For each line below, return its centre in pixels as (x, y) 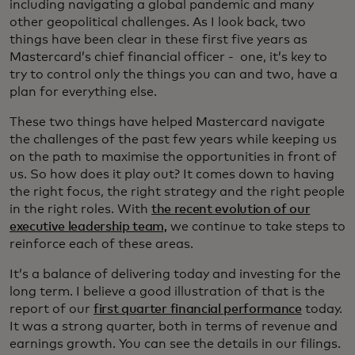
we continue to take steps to (256, 227)
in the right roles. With (80, 210)
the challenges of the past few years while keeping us (173, 140)
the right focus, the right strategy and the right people (177, 192)
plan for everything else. (83, 92)
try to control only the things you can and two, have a (174, 75)
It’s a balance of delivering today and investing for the (175, 275)
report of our (52, 309)
